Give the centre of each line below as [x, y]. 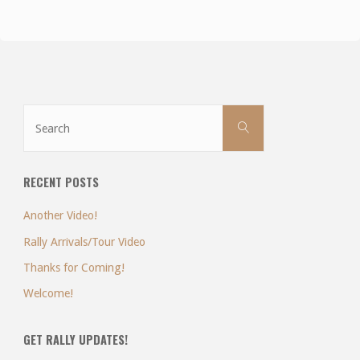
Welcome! [48, 293]
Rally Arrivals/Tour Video [84, 241]
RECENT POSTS [61, 182]
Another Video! [60, 216]
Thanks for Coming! [74, 267]
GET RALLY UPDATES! [75, 339]
